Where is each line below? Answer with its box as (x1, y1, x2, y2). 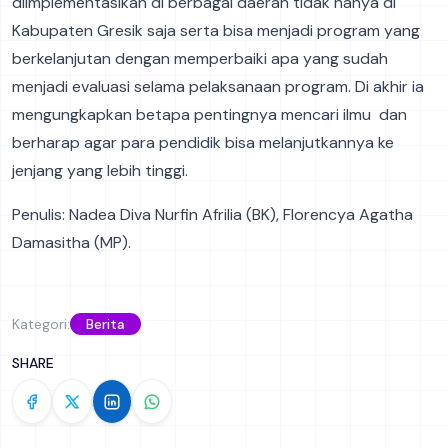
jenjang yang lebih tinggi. (12, 160, 188, 182)
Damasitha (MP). (12, 232, 131, 254)
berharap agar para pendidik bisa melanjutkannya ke (12, 132, 394, 154)
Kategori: (12, 314, 70, 333)
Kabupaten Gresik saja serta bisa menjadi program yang (12, 20, 420, 42)
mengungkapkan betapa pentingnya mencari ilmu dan (12, 104, 407, 126)
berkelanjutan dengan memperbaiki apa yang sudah (12, 48, 388, 70)
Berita (86, 315, 125, 334)
